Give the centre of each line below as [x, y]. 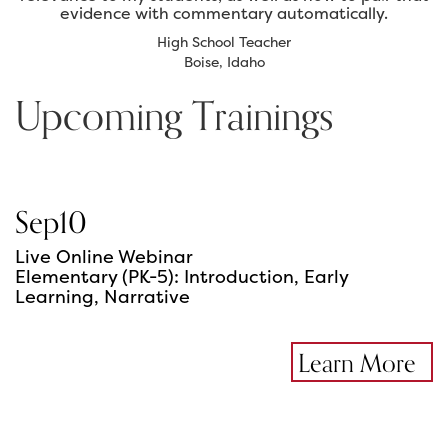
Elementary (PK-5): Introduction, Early [181, 277]
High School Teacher [224, 42]
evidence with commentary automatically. [224, 13]
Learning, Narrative [102, 297]
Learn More [357, 364]
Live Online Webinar [104, 257]
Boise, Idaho [224, 62]
